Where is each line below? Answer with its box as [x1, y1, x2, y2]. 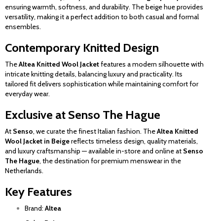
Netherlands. [5, 166, 43, 175]
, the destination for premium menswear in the [39, 156, 181, 165]
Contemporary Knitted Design [5, 40, 159, 55]
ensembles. [5, 22, 41, 31]
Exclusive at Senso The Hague [5, 108, 160, 122]
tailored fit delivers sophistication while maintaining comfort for [5, 79, 198, 88]
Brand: [25, 204, 45, 213]
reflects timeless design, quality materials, [70, 137, 198, 146]
